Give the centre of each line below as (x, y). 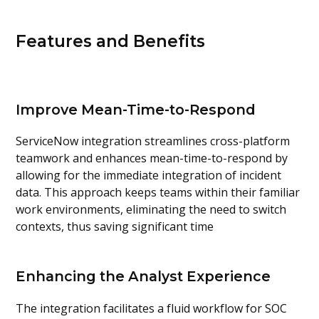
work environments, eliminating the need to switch (151, 210)
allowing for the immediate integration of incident (149, 176)
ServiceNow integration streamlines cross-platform (153, 141)
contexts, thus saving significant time (115, 227)
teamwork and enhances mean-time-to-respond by (152, 158)
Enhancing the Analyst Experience (143, 277)
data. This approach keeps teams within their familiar (158, 193)
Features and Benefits (111, 41)
